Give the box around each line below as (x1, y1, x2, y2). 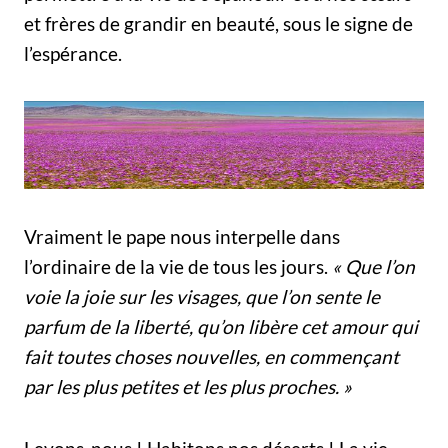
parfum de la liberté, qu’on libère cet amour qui (24, 314, 418, 338)
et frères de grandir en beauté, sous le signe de (24, 11, 413, 35)
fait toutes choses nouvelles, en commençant (24, 344, 399, 368)
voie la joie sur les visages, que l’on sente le (24, 284, 380, 308)
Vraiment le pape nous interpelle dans (24, 224, 340, 248)
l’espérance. (24, 41, 122, 65)
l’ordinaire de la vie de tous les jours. (24, 254, 332, 278)
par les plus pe (24, 374, 141, 398)
